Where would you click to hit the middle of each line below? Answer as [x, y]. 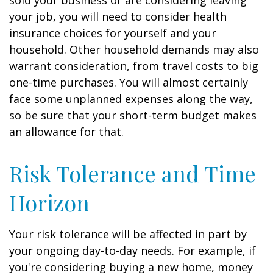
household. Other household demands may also [134, 49]
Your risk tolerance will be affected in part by [128, 234]
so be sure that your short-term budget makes [133, 115]
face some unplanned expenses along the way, [131, 99]
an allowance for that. [66, 132]
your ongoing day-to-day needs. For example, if [133, 250]
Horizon [49, 202]
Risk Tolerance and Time [133, 173]
